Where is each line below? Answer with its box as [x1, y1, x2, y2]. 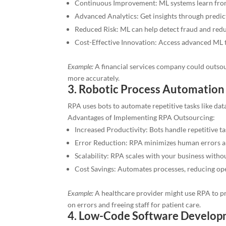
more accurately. [68, 74, 120, 83]
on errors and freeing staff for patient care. [68, 200, 201, 209]
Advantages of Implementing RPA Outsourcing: [68, 113, 215, 122]
